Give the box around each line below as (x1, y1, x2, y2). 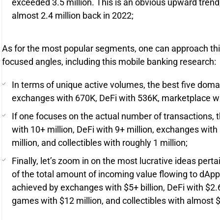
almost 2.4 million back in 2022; (12, 10, 134, 21)
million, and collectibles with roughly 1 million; (12, 137, 188, 148)
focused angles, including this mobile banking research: (2, 56, 216, 67)
